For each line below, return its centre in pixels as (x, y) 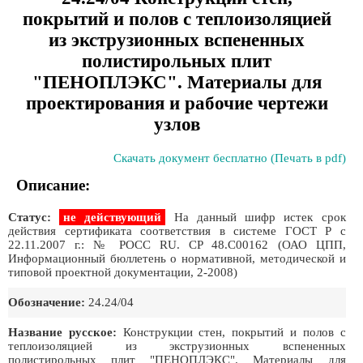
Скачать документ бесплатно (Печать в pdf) (229, 158)
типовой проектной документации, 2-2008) (123, 272)
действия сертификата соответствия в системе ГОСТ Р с (177, 231)
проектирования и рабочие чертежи (177, 103)
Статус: (30, 217)
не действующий (113, 217)
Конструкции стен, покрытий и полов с (231, 332)
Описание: (53, 185)
